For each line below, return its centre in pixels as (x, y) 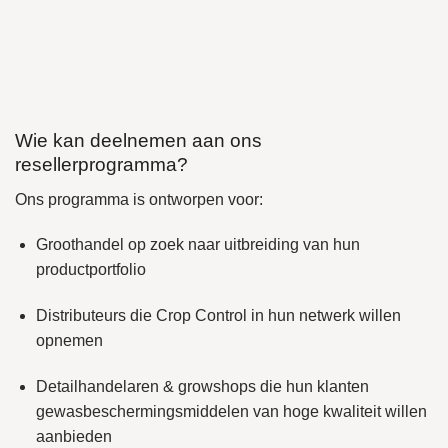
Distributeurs (80, 316)
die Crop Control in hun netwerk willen (263, 316)
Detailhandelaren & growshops (145, 387)
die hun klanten (312, 387)
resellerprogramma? (101, 165)
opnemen (69, 341)
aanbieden (73, 437)
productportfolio (90, 270)
